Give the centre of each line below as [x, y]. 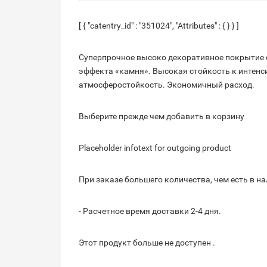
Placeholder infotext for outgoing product [155, 148]
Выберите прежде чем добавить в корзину [162, 116]
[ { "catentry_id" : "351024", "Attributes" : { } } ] [159, 25]
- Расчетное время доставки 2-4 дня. [150, 211]
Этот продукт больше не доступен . [147, 242]
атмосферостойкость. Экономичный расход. [167, 84]
